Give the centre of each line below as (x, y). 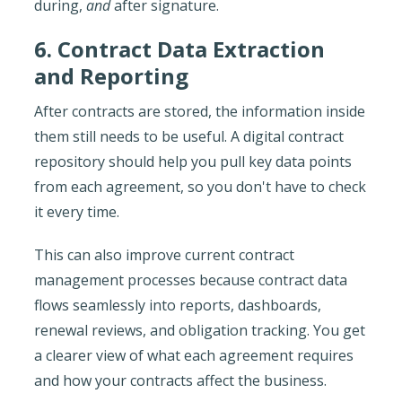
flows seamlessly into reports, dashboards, (177, 305)
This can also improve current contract (164, 254)
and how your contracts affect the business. (180, 380)
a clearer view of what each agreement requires (193, 355)
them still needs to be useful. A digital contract (188, 136)
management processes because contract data (190, 280)
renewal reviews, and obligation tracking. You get (199, 330)
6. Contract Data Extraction (179, 48)
